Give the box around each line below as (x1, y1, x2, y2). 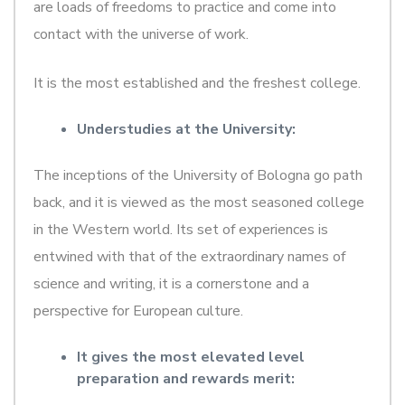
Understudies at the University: (77, 118, 296, 139)
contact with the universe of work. (33, 24, 249, 44)
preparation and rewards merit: (77, 368, 295, 389)
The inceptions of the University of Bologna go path (33, 165, 363, 185)
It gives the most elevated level (77, 346, 305, 367)
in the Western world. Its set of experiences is (33, 219, 328, 240)
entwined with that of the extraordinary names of (33, 246, 345, 267)
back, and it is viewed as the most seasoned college (33, 192, 364, 212)
